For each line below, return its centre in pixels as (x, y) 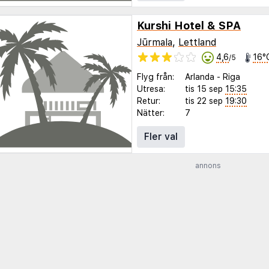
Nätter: (151, 113)
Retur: (149, 101)
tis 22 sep (204, 101)
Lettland (197, 42)
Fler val (161, 136)
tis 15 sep (204, 89)
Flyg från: (156, 77)
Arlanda (200, 77)
